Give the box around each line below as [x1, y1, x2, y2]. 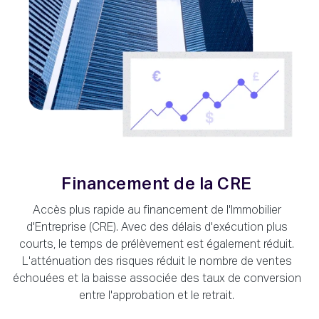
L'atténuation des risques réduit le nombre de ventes [21, 256, 292, 268]
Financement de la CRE [61, 175, 252, 193]
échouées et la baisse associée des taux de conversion [12, 273, 301, 285]
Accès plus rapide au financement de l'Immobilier [32, 204, 281, 216]
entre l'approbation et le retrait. [79, 290, 234, 302]
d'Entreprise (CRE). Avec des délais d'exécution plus [26, 221, 288, 234]
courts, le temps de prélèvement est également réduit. [19, 239, 294, 251]
